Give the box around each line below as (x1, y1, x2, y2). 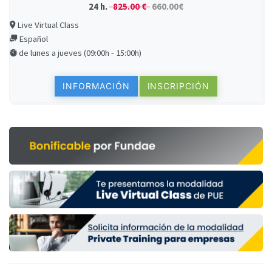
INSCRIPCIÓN (147, 81, 209, 92)
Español (17, 33, 48, 44)
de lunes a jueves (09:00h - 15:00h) (17, 47, 141, 58)
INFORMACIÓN (63, 81, 130, 92)
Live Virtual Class (15, 19, 79, 30)
